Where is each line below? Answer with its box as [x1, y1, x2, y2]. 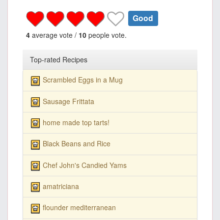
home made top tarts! [43, 117, 110, 127]
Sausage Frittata [43, 96, 94, 106]
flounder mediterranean [43, 202, 116, 213]
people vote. [86, 30, 127, 40]
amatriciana [43, 181, 79, 191]
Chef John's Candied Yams [43, 160, 127, 170]
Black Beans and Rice [43, 138, 110, 149]
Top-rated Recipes [30, 55, 87, 65]
